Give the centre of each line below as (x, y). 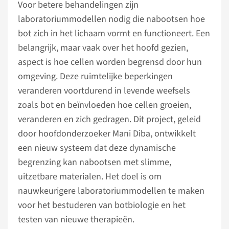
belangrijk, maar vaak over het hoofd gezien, (103, 48)
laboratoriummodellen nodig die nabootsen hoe (111, 19)
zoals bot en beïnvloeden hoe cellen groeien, (105, 105)
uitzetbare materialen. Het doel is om (90, 177)
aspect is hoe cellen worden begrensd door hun (110, 62)
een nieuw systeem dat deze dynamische (97, 148)
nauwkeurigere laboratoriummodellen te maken (111, 191)
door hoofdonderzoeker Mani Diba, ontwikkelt (107, 134)
